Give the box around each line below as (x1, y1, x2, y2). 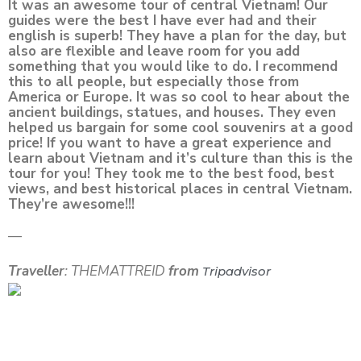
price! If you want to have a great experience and (8, 134, 331, 152)
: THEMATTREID (64, 262, 168, 280)
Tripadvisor (202, 263, 274, 279)
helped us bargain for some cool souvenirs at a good (8, 118, 353, 137)
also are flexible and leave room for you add (8, 42, 300, 60)
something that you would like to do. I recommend (8, 57, 338, 76)
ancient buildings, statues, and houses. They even (8, 103, 336, 122)
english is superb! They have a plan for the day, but (8, 27, 346, 45)
